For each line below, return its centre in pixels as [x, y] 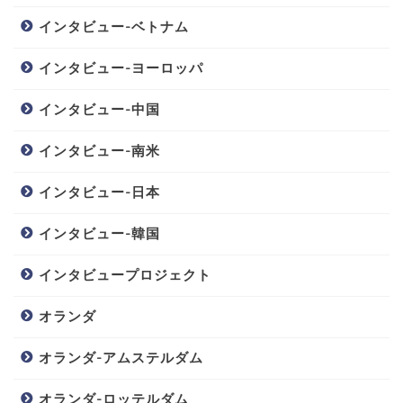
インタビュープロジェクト [125, 275]
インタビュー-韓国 [99, 234]
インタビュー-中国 [99, 110]
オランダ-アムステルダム [121, 358]
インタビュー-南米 [99, 151]
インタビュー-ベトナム [114, 27]
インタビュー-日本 [99, 193]
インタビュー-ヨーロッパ [121, 68]
